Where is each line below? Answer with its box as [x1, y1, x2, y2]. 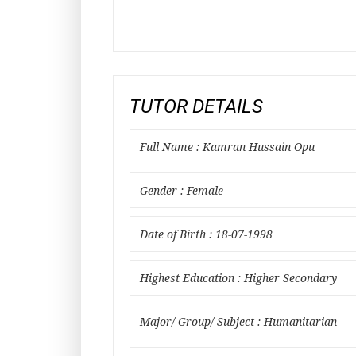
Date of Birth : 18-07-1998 [140, 228, 273, 241]
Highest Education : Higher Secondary [140, 272, 337, 284]
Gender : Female [140, 184, 223, 197]
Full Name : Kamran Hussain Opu [140, 141, 315, 153]
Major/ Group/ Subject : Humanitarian [140, 315, 337, 328]
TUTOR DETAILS [130, 95, 263, 118]
